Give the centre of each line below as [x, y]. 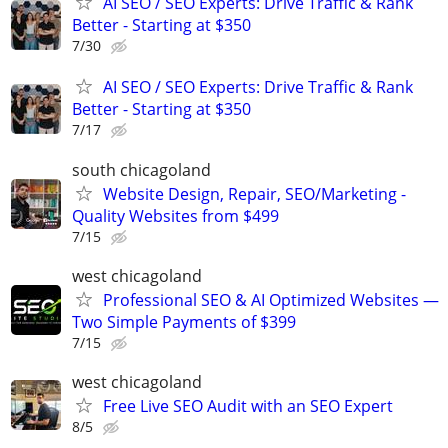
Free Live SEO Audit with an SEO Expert [248, 405]
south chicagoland [141, 169]
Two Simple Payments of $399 [184, 321]
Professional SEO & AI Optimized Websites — [271, 299]
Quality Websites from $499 [175, 215]
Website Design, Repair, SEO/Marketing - [254, 193]
